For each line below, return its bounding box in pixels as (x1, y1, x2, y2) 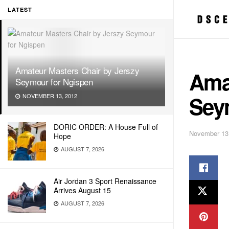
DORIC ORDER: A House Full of (54, 122, 158, 132)
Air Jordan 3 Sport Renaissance (54, 176, 156, 186)
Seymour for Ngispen (15, 75, 93, 88)
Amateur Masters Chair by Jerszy (15, 64, 140, 77)
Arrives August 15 (54, 185, 111, 195)
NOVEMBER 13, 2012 (21, 91, 77, 100)
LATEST (8, 6, 32, 13)
